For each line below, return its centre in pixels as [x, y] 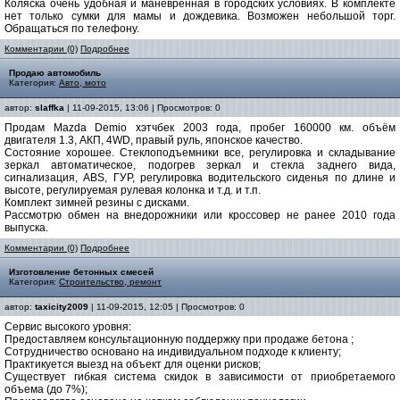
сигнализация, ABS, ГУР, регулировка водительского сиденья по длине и [200, 178]
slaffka [50, 108]
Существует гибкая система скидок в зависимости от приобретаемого [200, 377]
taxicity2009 [62, 307]
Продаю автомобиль [55, 73]
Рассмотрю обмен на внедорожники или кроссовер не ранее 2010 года [200, 215]
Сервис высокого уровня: [68, 327]
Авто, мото [83, 83]
